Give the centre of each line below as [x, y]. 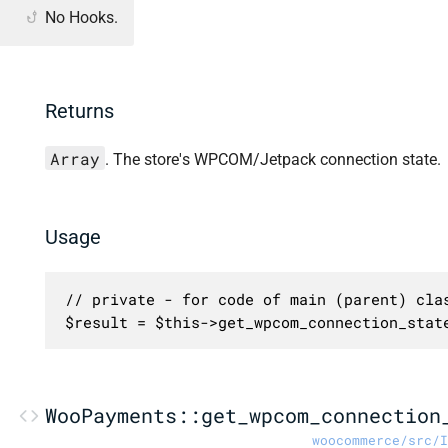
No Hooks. [81, 17]
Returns [79, 111]
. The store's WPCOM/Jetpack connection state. [272, 159]
